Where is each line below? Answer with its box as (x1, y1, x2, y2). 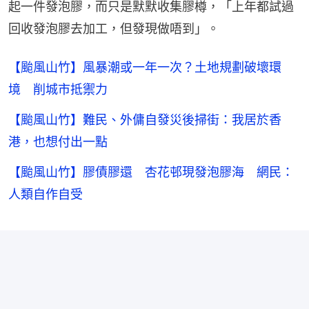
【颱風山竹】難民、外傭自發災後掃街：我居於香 (8, 112, 281, 127)
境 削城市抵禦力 (8, 81, 108, 97)
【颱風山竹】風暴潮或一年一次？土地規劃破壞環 (8, 59, 281, 74)
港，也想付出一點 (8, 134, 108, 149)
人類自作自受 (8, 186, 83, 201)
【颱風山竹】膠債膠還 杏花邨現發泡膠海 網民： (8, 164, 294, 179)
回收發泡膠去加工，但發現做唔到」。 (8, 21, 219, 36)
